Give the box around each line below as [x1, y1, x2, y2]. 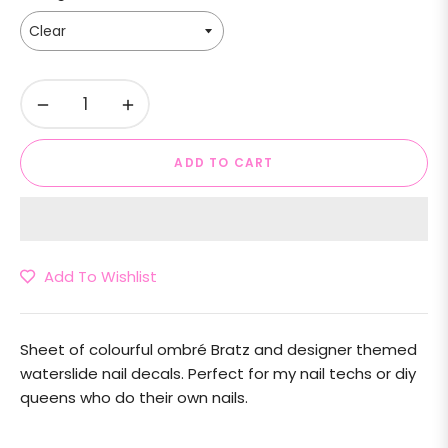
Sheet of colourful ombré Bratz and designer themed [20, 339, 417, 360]
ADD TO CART [174, 154, 274, 171]
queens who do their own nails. [20, 387, 252, 408]
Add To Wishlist [44, 266, 157, 287]
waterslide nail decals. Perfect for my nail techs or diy [20, 363, 416, 384]
